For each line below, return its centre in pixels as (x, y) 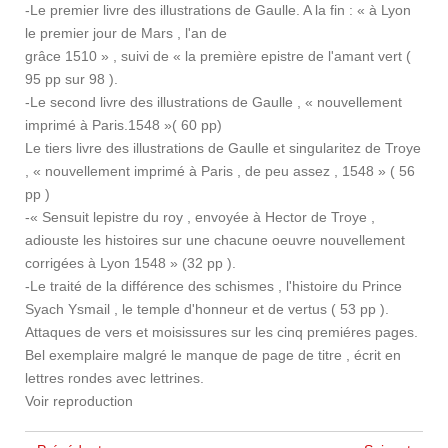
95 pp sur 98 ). (71, 79)
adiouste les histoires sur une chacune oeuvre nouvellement (215, 240)
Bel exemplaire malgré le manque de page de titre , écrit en (213, 355)
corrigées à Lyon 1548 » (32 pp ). (130, 263)
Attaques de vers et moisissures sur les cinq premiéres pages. (221, 332)
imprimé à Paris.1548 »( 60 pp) (123, 125)
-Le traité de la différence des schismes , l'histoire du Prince (213, 286)
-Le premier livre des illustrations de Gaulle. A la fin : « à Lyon (218, 10)
